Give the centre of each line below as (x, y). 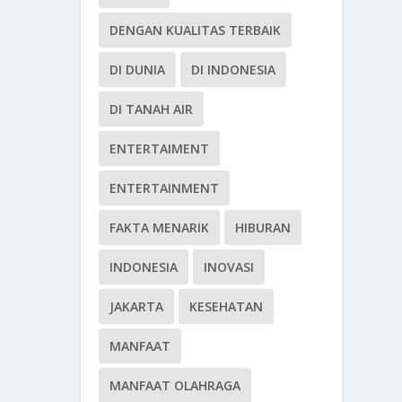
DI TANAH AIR (152, 109)
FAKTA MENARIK (160, 228)
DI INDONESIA (234, 70)
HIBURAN (263, 228)
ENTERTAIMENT (160, 149)
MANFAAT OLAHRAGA (175, 386)
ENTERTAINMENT (165, 188)
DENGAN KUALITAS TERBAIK (196, 31)
